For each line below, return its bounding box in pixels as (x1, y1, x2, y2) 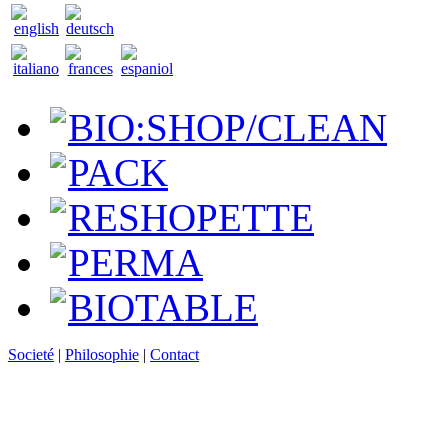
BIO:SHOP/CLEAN (68, 105, 387, 149)
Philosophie (65, 345, 139, 363)
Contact (150, 345, 199, 363)
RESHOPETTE (68, 195, 314, 239)
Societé (8, 345, 54, 363)
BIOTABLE (68, 285, 258, 329)
